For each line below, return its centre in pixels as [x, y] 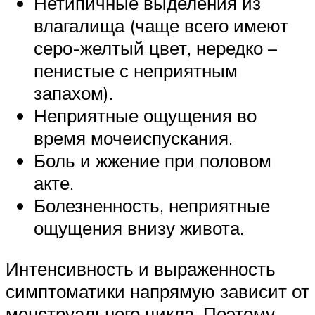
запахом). [73, 93]
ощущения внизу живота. [139, 228]
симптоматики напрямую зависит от [157, 291]
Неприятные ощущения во [145, 116]
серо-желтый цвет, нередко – [155, 48]
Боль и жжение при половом [153, 161]
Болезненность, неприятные [152, 206]
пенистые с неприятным [136, 71]
